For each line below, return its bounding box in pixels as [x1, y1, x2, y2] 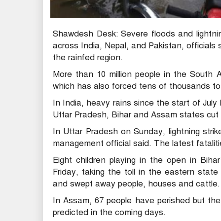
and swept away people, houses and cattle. [53, 178, 220, 189]
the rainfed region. [53, 52, 123, 63]
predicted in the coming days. [53, 207, 166, 218]
